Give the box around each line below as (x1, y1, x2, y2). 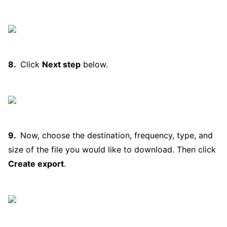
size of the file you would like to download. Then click (8, 144, 216, 155)
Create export (8, 159, 64, 169)
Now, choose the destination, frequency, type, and (20, 130, 213, 140)
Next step (42, 59, 81, 69)
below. (81, 59, 108, 69)
